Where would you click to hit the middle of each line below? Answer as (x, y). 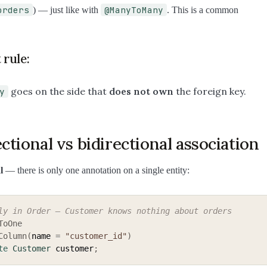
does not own (141, 91)
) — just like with (67, 10)
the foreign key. (210, 91)
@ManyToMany (134, 10)
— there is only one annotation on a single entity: (96, 170)
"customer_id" (96, 236)
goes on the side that (59, 91)
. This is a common (203, 10)
